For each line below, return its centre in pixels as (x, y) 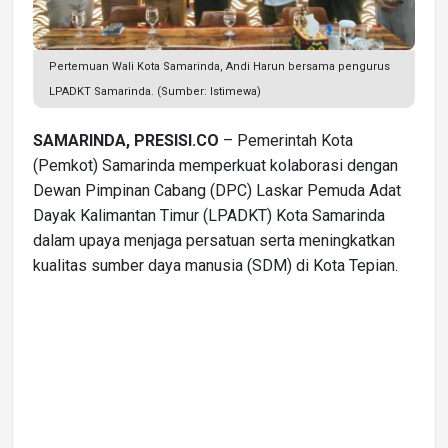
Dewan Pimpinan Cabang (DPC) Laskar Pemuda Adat (217, 190)
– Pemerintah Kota (286, 140)
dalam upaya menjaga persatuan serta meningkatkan (214, 240)
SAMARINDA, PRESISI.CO (126, 140)
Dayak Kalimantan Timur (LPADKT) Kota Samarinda (209, 215)
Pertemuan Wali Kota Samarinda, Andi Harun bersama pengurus (219, 66)
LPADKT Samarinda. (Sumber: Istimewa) (155, 91)
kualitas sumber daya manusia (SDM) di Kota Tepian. (215, 265)
